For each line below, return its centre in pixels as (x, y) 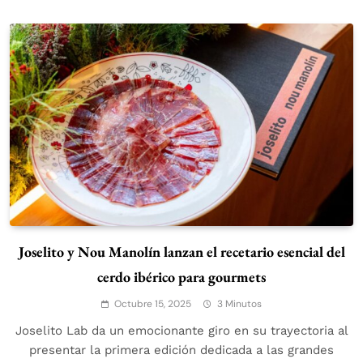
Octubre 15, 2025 (153, 304)
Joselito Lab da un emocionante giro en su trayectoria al (181, 331)
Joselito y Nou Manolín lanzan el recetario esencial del (181, 252)
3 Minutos (239, 304)
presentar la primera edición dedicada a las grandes (181, 350)
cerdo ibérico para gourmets (181, 277)
